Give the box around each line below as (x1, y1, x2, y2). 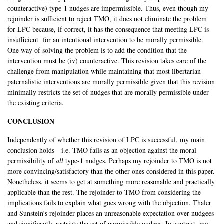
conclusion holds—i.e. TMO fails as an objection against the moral (7, 145, 196, 155)
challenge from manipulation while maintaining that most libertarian (7, 66, 201, 76)
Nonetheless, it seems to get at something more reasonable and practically (7, 177, 215, 187)
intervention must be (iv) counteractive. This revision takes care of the (7, 56, 206, 66)
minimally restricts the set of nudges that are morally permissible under (7, 87, 209, 97)
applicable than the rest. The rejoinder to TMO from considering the (7, 187, 201, 197)
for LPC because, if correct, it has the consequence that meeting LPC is (7, 24, 209, 34)
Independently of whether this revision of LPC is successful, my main (7, 135, 205, 145)
